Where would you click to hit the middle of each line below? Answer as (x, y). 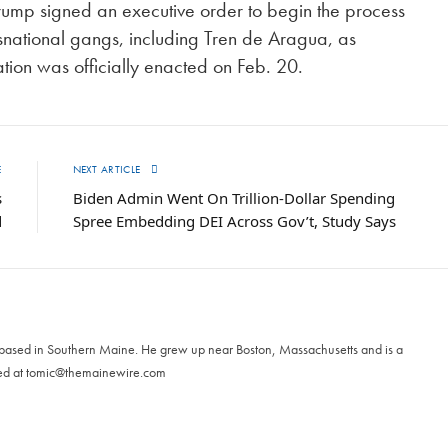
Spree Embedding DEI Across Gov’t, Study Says (234, 221)
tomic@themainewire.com (96, 372)
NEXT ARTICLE (108, 169)
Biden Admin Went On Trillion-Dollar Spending (233, 198)
